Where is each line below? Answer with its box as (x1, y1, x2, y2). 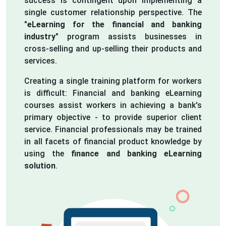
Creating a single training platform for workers (24, 76, 202, 86)
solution (24, 160, 55, 171)
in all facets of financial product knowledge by (24, 136, 202, 146)
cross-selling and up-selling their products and (24, 43, 202, 53)
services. (24, 55, 57, 66)
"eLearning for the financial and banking (24, 19, 202, 29)
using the (24, 148, 72, 158)
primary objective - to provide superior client (24, 112, 202, 122)
